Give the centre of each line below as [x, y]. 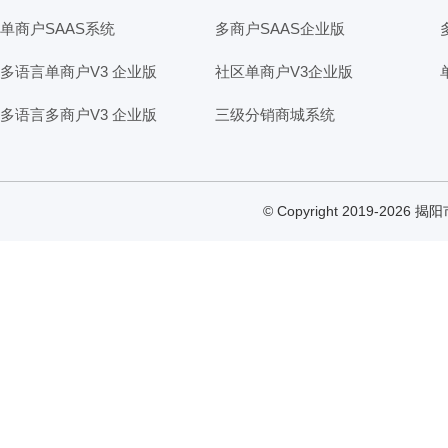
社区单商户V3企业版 [284, 71]
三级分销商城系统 [275, 114]
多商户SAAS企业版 [280, 28]
